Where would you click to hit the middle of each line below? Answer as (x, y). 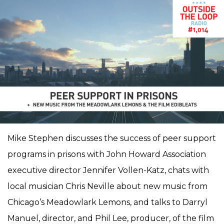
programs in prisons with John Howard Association (107, 154)
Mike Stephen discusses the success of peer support (112, 138)
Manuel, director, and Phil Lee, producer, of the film (111, 218)
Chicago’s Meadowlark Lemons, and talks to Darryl (107, 202)
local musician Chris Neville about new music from (107, 186)
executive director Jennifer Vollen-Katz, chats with (108, 170)
